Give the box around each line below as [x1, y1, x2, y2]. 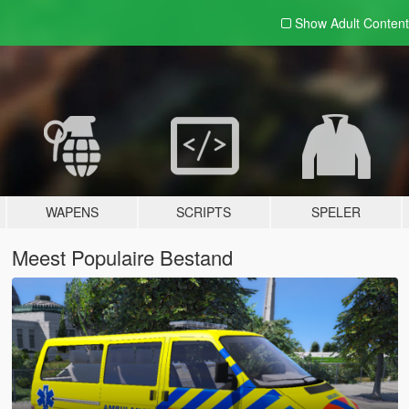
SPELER [310, 203, 361, 221]
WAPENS [46, 203, 100, 221]
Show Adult [294, 14, 363, 32]
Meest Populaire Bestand [11, 243, 233, 271]
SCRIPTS [176, 203, 232, 221]
